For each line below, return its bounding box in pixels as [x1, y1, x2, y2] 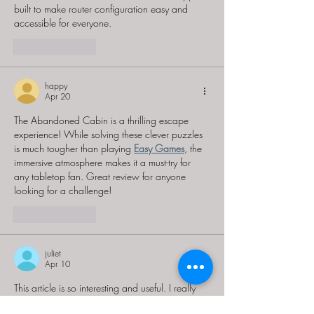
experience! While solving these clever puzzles [14, 127, 205, 141]
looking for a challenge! [14, 183, 111, 197]
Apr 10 [45, 257, 70, 270]
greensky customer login [102, 294, 198, 308]
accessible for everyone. [14, 15, 111, 29]
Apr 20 [45, 90, 70, 102]
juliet [45, 247, 61, 259]
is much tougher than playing [14, 141, 134, 155]
